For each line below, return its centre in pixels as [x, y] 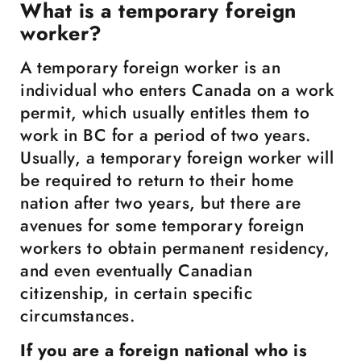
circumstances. [77, 316]
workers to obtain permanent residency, [175, 248]
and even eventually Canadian [136, 271]
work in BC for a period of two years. [166, 135]
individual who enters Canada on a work [177, 90]
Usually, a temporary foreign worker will [177, 158]
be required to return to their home [157, 180]
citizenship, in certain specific [136, 293]
